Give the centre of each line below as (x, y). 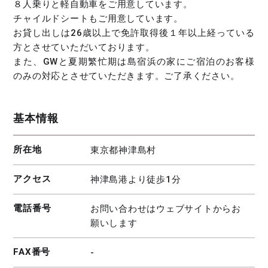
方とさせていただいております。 (84, 47)
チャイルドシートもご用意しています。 (98, 18)
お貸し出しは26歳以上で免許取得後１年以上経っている (134, 33)
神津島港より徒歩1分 (135, 180)
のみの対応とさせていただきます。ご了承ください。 (127, 76)
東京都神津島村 (123, 150)
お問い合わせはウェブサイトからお (165, 209)
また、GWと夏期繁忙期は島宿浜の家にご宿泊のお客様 (134, 61)
